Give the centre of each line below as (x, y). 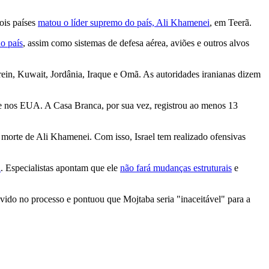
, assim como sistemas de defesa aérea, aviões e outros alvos (136, 43)
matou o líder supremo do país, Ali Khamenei (124, 22)
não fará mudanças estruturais (176, 168)
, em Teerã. (231, 22)
